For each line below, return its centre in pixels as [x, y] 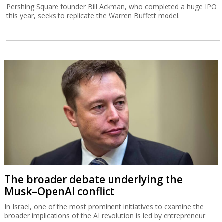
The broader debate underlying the [93, 180]
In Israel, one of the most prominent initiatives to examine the [104, 207]
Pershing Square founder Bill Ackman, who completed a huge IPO [112, 7]
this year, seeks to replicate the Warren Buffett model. [93, 16]
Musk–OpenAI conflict [59, 192]
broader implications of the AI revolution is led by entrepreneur [105, 216]
